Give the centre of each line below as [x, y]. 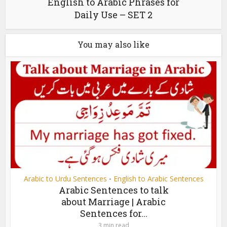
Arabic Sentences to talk [113, 190]
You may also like [113, 44]
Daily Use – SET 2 [113, 14]
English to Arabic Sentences [158, 178]
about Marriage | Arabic [113, 201]
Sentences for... [113, 213]
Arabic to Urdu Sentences [65, 178]
